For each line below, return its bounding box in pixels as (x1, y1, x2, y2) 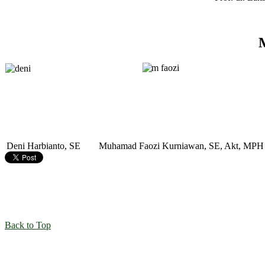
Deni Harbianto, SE (7, 140, 81, 151)
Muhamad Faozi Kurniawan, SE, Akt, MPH (99, 140, 264, 151)
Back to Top (5, 219, 51, 230)
